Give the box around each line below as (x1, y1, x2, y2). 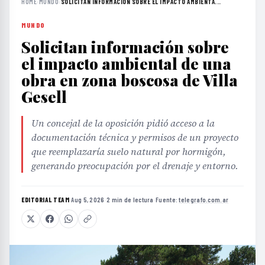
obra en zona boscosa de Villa (21, 69, 238, 91)
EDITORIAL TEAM (21, 195, 69, 203)
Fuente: (156, 195, 179, 203)
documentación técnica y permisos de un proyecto (31, 130, 238, 144)
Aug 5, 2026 (71, 195, 105, 203)
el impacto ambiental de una (21, 53, 231, 74)
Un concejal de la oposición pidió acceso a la (31, 116, 215, 130)
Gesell (21, 86, 67, 107)
